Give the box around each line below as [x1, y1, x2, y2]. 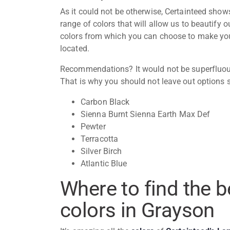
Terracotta [81, 133, 118, 144]
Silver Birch [81, 146, 122, 156]
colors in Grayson [60, 198, 215, 222]
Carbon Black [81, 97, 132, 107]
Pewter [81, 121, 106, 131]
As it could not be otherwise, [60, 6, 165, 16]
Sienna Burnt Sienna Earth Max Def [81, 109, 210, 119]
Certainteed [165, 6, 207, 16]
